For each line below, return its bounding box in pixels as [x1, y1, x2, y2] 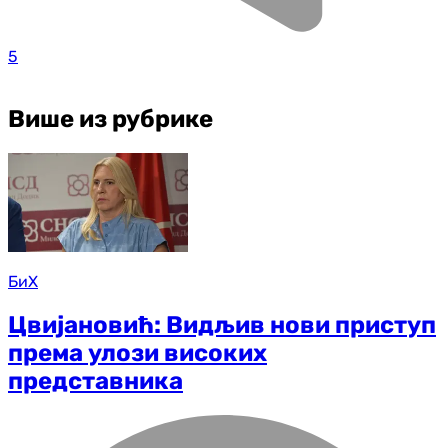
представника [8, 366, 183, 395]
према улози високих [8, 338, 267, 367]
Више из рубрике [8, 105, 213, 134]
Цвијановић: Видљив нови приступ [8, 310, 436, 339]
